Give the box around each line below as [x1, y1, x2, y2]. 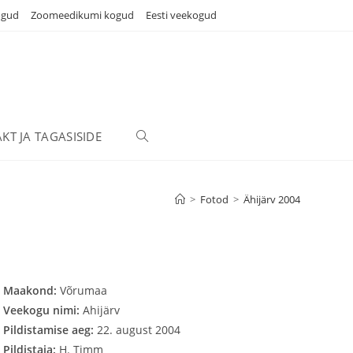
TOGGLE [136, 128, 180, 143]
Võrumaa [60, 283, 108, 298]
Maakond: [3, 283, 61, 298]
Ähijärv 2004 [243, 192, 300, 206]
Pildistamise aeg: [3, 322, 98, 337]
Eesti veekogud [146, 8, 217, 22]
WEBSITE [136, 176, 184, 191]
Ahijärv [83, 303, 121, 318]
